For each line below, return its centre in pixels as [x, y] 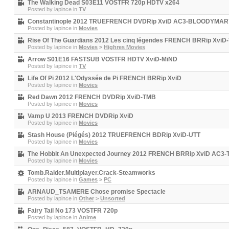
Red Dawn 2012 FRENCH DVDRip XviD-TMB [92, 97]
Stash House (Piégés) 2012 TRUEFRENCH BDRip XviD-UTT [114, 135]
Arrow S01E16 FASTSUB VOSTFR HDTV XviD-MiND [102, 59]
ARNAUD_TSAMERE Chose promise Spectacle [97, 192]
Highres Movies [124, 47]
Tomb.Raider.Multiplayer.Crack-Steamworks [91, 173]
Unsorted [113, 198]
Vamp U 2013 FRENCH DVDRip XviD [81, 116]
